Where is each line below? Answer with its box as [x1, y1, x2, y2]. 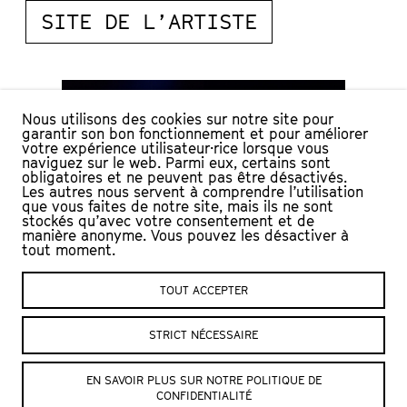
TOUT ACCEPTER [159, 283, 248, 297]
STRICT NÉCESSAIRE [149, 328, 258, 342]
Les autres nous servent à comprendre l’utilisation [22, 182, 363, 201]
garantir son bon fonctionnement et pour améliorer [22, 124, 368, 143]
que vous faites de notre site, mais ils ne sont [22, 196, 333, 215]
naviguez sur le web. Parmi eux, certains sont [22, 153, 331, 172]
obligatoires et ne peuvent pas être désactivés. [22, 167, 347, 186]
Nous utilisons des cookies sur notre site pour [22, 109, 333, 128]
